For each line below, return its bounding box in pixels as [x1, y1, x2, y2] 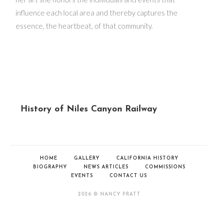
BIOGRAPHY [33, 164, 67, 170]
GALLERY [73, 156, 100, 161]
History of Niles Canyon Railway [20, 105, 158, 114]
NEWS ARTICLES [83, 164, 128, 170]
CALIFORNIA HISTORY [116, 156, 179, 161]
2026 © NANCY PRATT [77, 192, 141, 197]
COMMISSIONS [145, 164, 185, 170]
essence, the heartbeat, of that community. [16, 21, 153, 30]
